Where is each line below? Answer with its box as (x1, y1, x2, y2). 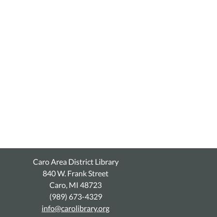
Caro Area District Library (32, 157, 119, 167)
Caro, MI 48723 (49, 180, 102, 190)
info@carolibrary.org (42, 203, 109, 213)
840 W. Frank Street (43, 169, 108, 178)
